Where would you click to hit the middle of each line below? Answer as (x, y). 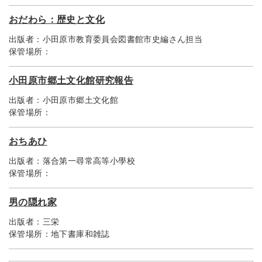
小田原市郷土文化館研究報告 (71, 81)
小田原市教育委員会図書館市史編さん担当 (123, 39)
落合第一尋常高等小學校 (89, 161)
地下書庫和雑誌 (80, 234)
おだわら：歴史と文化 (57, 20)
